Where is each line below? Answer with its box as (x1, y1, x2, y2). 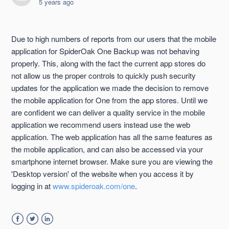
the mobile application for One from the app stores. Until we (11, 95, 208, 106)
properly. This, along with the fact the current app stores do (11, 58, 206, 69)
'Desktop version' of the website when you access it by (11, 168, 194, 179)
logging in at (11, 180, 53, 192)
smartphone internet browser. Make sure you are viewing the (11, 156, 213, 167)
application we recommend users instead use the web (11, 119, 191, 130)
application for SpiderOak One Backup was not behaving (11, 45, 200, 57)
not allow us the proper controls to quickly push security (11, 70, 196, 81)
